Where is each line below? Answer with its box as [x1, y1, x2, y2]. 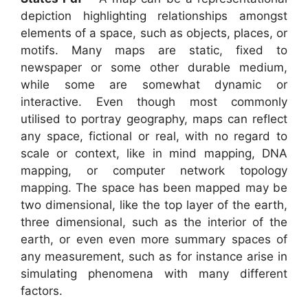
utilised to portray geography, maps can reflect [21, 112, 287, 126]
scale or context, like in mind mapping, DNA [21, 146, 287, 161]
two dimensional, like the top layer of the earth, [21, 198, 287, 212]
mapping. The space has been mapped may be [21, 181, 287, 195]
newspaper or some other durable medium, [21, 60, 287, 75]
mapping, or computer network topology [21, 164, 287, 178]
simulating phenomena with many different [21, 267, 287, 281]
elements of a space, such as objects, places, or [21, 26, 287, 41]
